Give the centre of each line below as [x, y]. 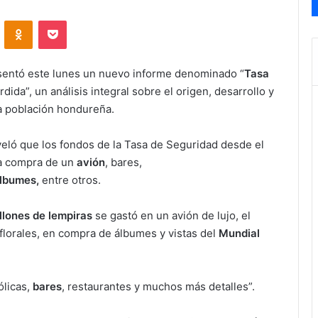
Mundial [239, 234]
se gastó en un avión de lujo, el [171, 216]
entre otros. [71, 180]
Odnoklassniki [62, 20]
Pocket [81, 20]
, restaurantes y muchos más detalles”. [158, 287]
